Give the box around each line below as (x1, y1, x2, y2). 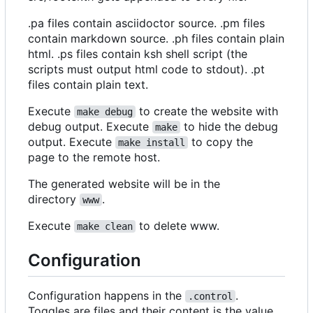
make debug (77, 105, 133, 117)
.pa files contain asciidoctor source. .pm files (28, 15, 265, 30)
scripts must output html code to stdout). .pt (28, 61, 265, 76)
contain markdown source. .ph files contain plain (28, 31, 284, 45)
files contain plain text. (28, 77, 148, 92)
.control (188, 290, 233, 302)
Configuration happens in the (28, 288, 185, 303)
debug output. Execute (28, 119, 152, 133)
